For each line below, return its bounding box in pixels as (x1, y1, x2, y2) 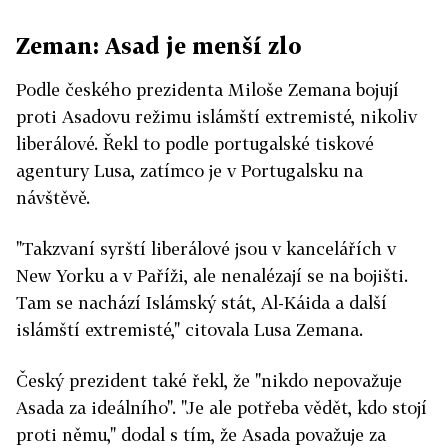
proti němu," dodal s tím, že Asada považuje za (16, 424, 386, 446)
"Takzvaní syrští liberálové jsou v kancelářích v (16, 238, 396, 260)
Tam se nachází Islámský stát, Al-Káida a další (16, 292, 387, 314)
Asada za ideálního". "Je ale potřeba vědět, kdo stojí (16, 397, 427, 419)
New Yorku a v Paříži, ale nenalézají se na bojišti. (16, 265, 408, 287)
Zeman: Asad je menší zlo (16, 32, 302, 60)
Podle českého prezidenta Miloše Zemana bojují (16, 79, 399, 101)
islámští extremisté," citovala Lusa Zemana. (16, 319, 363, 341)
